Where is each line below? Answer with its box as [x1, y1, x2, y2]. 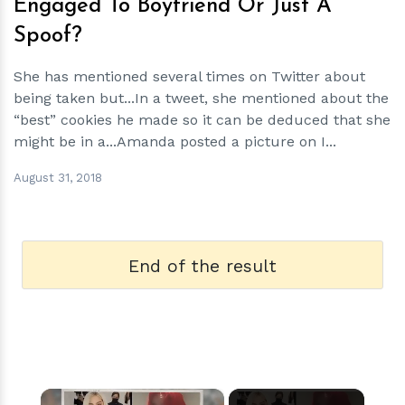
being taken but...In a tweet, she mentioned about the [14, 89, 389, 107]
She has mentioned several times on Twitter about [14, 68, 365, 85]
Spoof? [14, 25, 82, 47]
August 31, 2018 [14, 170, 102, 184]
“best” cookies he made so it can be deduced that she [14, 111, 391, 128]
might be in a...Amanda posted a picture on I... [14, 133, 336, 150]
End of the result [128, 256, 277, 277]
